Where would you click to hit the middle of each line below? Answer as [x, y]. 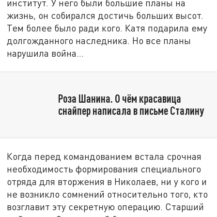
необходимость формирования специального [104, 169]
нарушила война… [46, 53]
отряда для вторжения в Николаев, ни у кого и [107, 182]
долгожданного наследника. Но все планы [99, 40]
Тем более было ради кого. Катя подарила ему [107, 28]
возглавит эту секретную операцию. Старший [106, 207]
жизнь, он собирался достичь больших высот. [105, 15]
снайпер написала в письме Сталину [131, 111]
